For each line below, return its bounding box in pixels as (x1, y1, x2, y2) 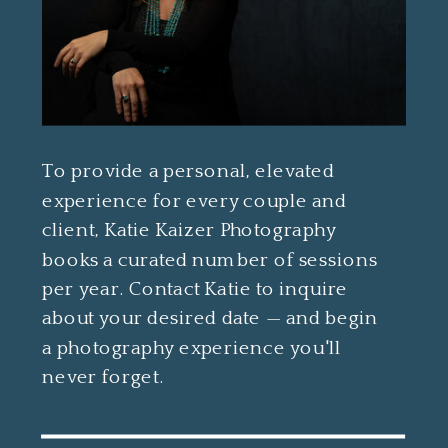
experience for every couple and (42, 189, 347, 213)
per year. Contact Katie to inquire (42, 278, 348, 301)
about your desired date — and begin (42, 307, 378, 330)
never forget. (42, 366, 164, 389)
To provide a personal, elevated (42, 160, 335, 183)
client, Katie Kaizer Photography (42, 219, 336, 242)
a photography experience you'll (42, 336, 342, 360)
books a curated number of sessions (42, 248, 378, 272)
